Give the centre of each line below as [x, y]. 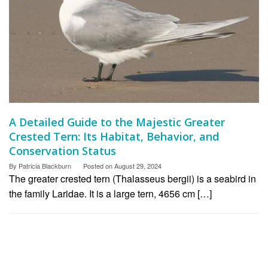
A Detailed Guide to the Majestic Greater [117, 122]
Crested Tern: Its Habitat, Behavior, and [114, 137]
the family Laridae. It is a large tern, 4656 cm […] [110, 194]
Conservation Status [63, 151]
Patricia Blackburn [45, 166]
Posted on [99, 166]
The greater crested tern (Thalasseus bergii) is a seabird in [133, 179]
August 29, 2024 [138, 166]
